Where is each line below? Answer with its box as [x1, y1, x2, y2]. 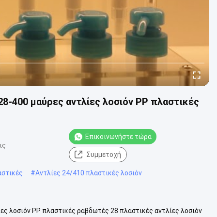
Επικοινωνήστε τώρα [85, 132, 152, 140]
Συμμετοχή [86, 150, 121, 158]
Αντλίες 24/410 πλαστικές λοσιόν [35, 169, 142, 177]
